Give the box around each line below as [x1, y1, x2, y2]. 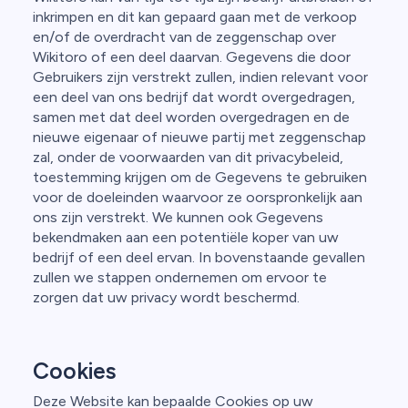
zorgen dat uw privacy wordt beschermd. [33, 289, 300, 306]
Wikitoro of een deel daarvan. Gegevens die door [33, 48, 351, 66]
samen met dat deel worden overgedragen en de [33, 108, 350, 126]
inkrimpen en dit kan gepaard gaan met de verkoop [33, 8, 357, 25]
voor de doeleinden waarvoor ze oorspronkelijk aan [33, 189, 362, 206]
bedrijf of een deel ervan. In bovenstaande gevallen [33, 249, 365, 266]
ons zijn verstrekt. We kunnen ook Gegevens [33, 209, 323, 226]
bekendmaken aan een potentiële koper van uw [33, 229, 339, 246]
